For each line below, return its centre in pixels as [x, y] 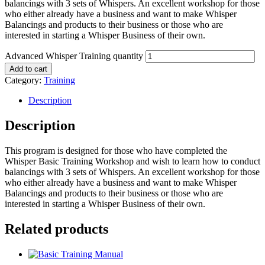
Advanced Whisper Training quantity [74, 56]
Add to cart [28, 69]
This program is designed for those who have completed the [116, 150]
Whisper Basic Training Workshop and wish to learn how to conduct [132, 161]
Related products [56, 229]
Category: [24, 80]
